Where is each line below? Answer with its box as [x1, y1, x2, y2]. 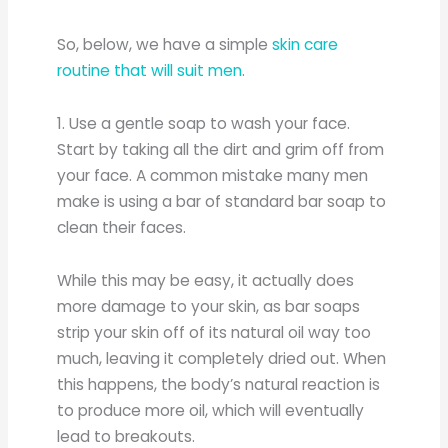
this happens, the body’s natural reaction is [57, 373, 381, 395]
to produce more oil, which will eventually [57, 399, 365, 421]
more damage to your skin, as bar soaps [57, 295, 361, 317]
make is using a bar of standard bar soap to [57, 190, 387, 212]
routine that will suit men [57, 59, 243, 81]
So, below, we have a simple [57, 33, 273, 55]
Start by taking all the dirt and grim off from [57, 138, 385, 160]
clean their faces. [57, 216, 187, 238]
